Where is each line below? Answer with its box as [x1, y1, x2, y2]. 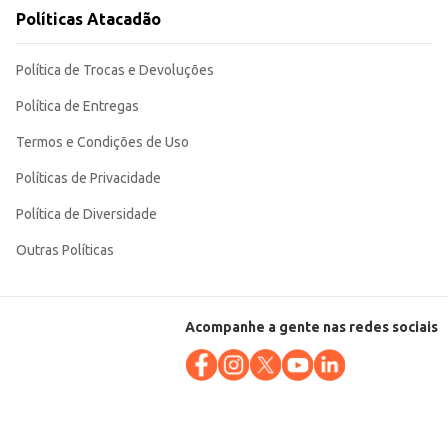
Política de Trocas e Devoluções [16, 62, 214, 79]
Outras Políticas [16, 242, 114, 259]
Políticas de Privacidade [16, 170, 161, 187]
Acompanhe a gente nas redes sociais [185, 319, 438, 336]
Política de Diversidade [16, 206, 157, 223]
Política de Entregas [16, 98, 139, 115]
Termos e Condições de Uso [16, 134, 189, 151]
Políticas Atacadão [16, 10, 161, 29]
